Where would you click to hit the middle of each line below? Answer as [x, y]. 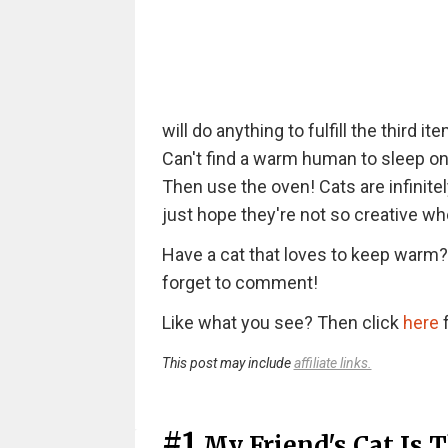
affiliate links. [332, 363]
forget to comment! [239, 282]
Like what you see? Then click [282, 322]
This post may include [227, 363]
